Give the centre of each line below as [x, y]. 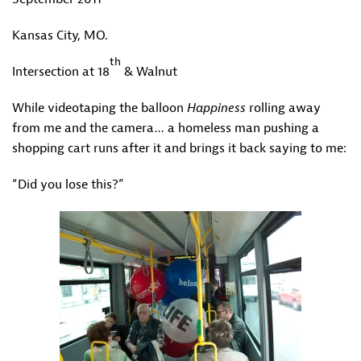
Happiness [218, 108]
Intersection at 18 [61, 72]
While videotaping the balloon [100, 108]
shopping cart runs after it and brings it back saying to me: [179, 148]
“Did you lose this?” [68, 185]
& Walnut [149, 72]
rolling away [285, 108]
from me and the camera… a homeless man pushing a [166, 128]
